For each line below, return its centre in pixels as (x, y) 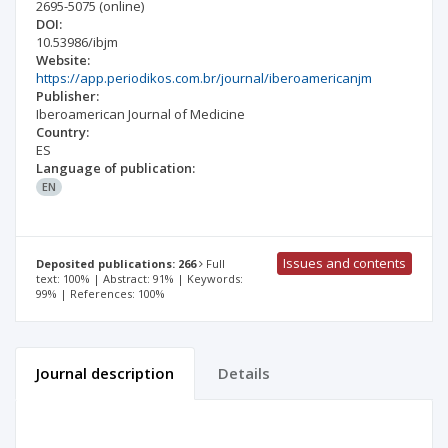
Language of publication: (115, 167)
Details (244, 373)
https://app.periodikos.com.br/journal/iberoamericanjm (204, 77)
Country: (62, 131)
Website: (63, 59)
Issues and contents (344, 262)
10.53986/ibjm (77, 41)
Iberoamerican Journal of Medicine (140, 113)
